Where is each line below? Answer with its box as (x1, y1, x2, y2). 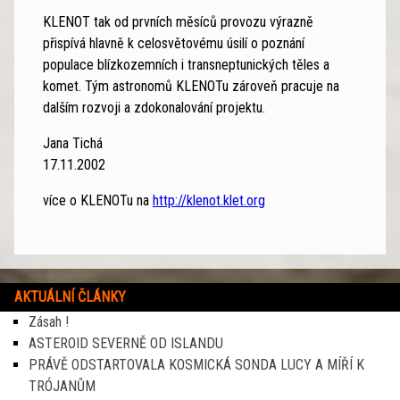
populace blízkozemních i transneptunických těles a (43, 55, 329, 73)
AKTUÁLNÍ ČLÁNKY (14, 287, 126, 305)
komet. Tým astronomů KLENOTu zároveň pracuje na (43, 77, 339, 95)
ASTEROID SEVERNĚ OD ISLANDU (29, 334, 223, 352)
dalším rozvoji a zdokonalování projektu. (43, 98, 265, 116)
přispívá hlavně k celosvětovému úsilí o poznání (43, 34, 304, 52)
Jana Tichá (43, 134, 103, 152)
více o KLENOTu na (43, 191, 153, 209)
